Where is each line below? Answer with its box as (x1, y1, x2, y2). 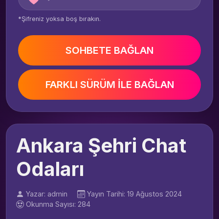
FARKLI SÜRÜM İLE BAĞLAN (45, 79, 174, 90)
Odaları (16, 157, 84, 181)
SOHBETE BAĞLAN (66, 44, 153, 56)
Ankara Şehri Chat (16, 133, 186, 157)
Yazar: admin (26, 190, 67, 198)
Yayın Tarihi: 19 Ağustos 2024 (87, 190, 182, 198)
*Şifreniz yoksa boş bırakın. (18, 15, 101, 22)
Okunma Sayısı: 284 (26, 200, 90, 208)
